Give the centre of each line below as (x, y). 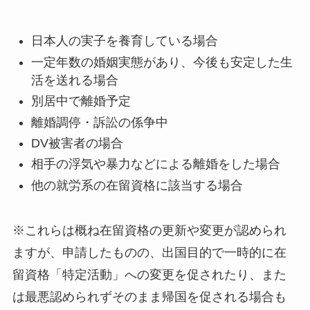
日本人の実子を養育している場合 (124, 41)
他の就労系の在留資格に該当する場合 (137, 185)
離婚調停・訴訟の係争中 (99, 122)
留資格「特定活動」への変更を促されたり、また (149, 274)
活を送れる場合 (74, 80)
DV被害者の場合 (77, 144)
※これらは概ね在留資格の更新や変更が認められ (149, 230)
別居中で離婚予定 (81, 101)
